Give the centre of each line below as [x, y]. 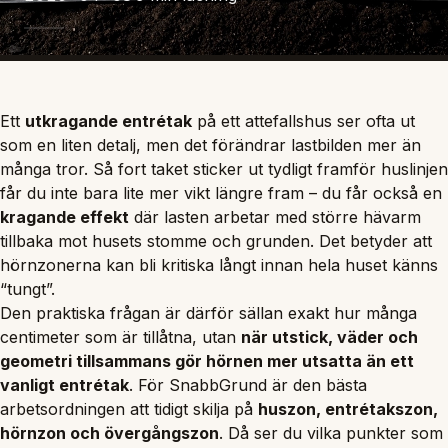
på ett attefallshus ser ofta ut [303, 120]
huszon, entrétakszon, [348, 408]
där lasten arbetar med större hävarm [275, 216]
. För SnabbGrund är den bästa [248, 384]
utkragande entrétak [108, 120]
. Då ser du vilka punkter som [331, 432]
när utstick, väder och [329, 336]
